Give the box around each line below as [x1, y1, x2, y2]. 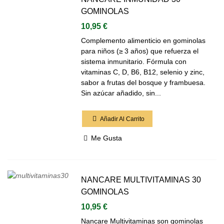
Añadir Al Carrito [100, 115, 145, 122]
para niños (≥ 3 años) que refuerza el [81, 47, 199, 55]
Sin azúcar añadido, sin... [81, 89, 161, 97]
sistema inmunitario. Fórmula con [81, 57, 187, 65]
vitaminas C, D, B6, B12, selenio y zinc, [81, 68, 205, 76]
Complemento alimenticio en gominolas [81, 36, 206, 44]
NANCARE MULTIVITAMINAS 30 [81, 175, 201, 184]
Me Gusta [91, 134, 122, 142]
